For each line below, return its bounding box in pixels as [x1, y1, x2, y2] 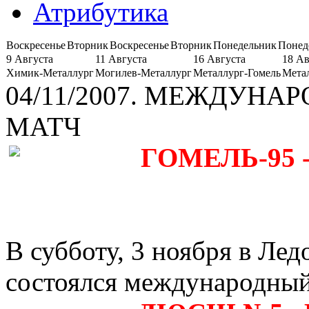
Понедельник [213, 39, 277, 51]
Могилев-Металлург [95, 66, 192, 79]
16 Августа [193, 52, 246, 65]
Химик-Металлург [6, 66, 94, 79]
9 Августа [6, 52, 53, 65]
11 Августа [95, 52, 147, 65]
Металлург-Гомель [193, 66, 281, 79]
